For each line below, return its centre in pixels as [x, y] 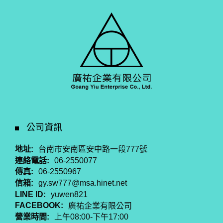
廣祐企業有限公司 [100, 206]
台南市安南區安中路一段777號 [93, 149]
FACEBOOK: [39, 206]
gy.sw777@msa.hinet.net [83, 183]
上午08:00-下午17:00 [92, 217]
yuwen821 [69, 195]
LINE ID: [31, 194]
